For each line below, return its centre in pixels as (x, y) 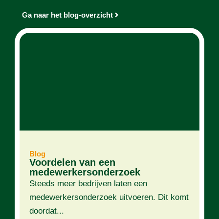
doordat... (47, 211)
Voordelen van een (72, 163)
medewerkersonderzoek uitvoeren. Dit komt (109, 197)
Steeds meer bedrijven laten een (88, 184)
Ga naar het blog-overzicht (67, 15)
